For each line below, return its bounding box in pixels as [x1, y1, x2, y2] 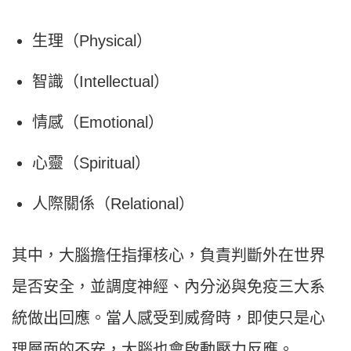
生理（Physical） [32, 32, 152, 50]
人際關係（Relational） [32, 195, 194, 213]
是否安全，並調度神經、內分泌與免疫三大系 [12, 278, 325, 296]
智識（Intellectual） [32, 73, 169, 91]
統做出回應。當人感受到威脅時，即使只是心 [12, 309, 325, 327]
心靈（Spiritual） [32, 154, 150, 172]
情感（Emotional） [32, 114, 164, 132]
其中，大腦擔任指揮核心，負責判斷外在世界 [12, 247, 325, 265]
